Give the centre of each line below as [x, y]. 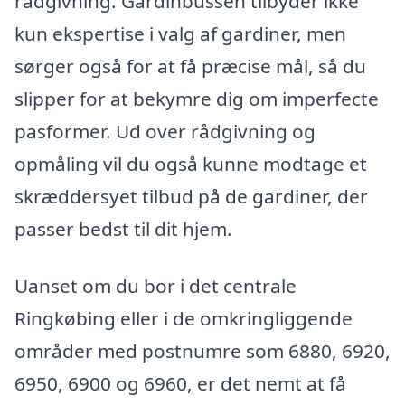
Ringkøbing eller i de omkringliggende [184, 319]
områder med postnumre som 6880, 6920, [202, 351]
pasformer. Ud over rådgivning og [165, 131]
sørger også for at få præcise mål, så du [190, 66]
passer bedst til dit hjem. [123, 228]
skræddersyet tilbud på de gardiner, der [191, 196]
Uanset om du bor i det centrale [155, 286]
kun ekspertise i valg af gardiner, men [180, 33]
